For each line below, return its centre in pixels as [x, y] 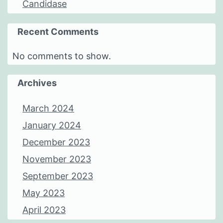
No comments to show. [62, 56]
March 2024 [48, 109]
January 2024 [52, 125]
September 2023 [58, 176]
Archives [37, 83]
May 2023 [44, 193]
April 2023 [44, 210]
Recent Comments [58, 32]
